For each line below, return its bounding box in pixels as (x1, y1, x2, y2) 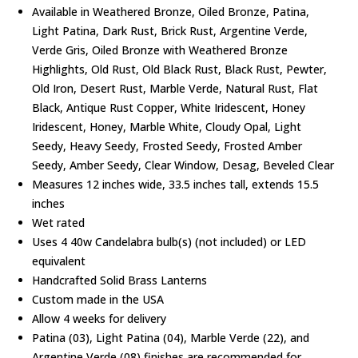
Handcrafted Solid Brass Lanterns (32, 272, 208, 288)
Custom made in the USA (32, 292, 165, 308)
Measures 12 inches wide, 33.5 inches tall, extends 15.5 (32, 177, 320, 193)
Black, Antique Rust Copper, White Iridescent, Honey (32, 100, 306, 116)
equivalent (32, 253, 86, 269)
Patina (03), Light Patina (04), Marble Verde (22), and (32, 330, 310, 346)
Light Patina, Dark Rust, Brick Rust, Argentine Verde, (32, 23, 308, 39)
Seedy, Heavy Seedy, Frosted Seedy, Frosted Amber (32, 138, 303, 154)
